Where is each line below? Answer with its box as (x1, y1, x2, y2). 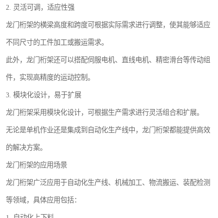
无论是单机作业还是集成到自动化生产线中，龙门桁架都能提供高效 (6, 126, 210, 134)
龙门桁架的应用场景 (6, 161, 67, 169)
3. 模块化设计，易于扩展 (6, 91, 81, 99)
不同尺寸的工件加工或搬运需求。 (6, 38, 108, 46)
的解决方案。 (6, 144, 47, 151)
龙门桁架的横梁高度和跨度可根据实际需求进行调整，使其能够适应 (6, 21, 210, 29)
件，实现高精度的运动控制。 (6, 73, 94, 81)
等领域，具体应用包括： (6, 196, 81, 204)
